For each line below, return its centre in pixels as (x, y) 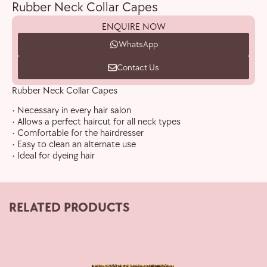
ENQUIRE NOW (133, 27)
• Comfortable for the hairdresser (78, 133)
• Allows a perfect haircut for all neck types (96, 122)
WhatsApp (138, 44)
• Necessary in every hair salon (72, 111)
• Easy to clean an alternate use (74, 145)
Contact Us (138, 68)
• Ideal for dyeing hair (53, 156)
